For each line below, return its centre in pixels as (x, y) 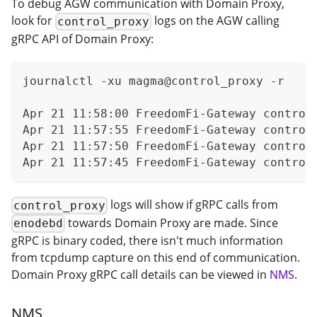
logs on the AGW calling (216, 21)
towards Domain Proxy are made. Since (172, 223)
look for (33, 21)
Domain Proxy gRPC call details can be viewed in (140, 275)
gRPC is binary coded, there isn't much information (147, 241)
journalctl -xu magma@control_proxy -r (154, 81)
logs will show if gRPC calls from (193, 205)
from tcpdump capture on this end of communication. (156, 258)
